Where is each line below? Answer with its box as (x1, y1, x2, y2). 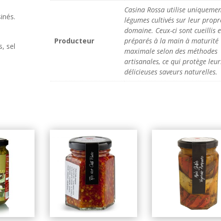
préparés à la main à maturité (124, 36, 219, 46)
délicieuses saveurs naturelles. (124, 67, 218, 77)
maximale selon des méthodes (124, 46, 218, 56)
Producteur (54, 36, 94, 46)
